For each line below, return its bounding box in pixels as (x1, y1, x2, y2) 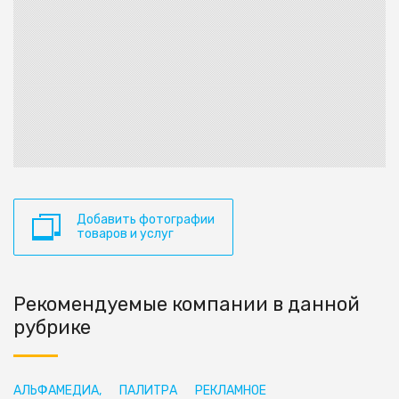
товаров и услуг (77, 225, 174, 241)
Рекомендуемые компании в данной (13, 291, 360, 316)
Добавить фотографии (77, 211, 215, 227)
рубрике (13, 314, 91, 339)
